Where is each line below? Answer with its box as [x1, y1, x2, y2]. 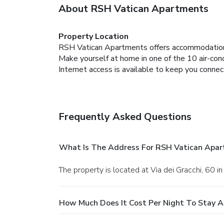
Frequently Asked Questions [58, 109, 191, 123]
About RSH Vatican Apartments [58, 1, 208, 15]
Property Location [58, 30, 128, 42]
